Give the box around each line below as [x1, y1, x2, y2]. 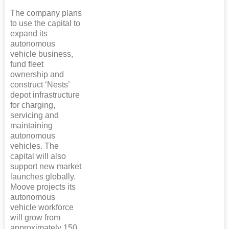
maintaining [10, 121, 53, 130]
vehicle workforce [10, 203, 74, 212]
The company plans [10, 9, 82, 17]
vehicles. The [10, 142, 59, 150]
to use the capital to [10, 19, 80, 28]
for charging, [10, 101, 55, 109]
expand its [10, 29, 48, 38]
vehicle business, [10, 50, 73, 58]
